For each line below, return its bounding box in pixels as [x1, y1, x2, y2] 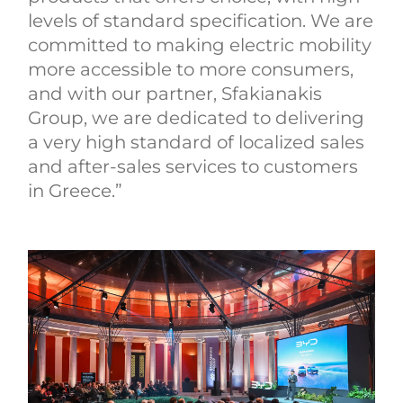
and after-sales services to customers [28, 155, 359, 177]
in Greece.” [28, 179, 123, 201]
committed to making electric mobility [28, 33, 372, 56]
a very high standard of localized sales [28, 130, 365, 153]
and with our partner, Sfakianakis [28, 82, 323, 104]
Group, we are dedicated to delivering [28, 106, 365, 129]
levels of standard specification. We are [28, 9, 374, 31]
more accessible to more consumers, [28, 58, 354, 80]
